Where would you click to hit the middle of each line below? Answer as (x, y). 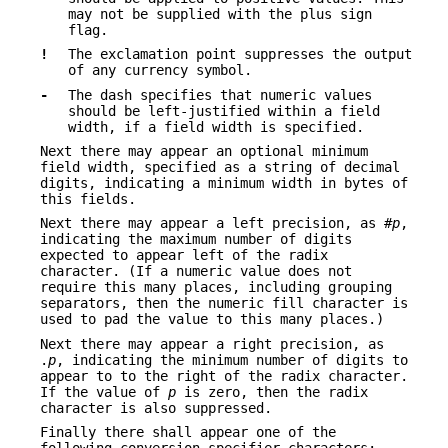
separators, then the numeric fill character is (224, 303)
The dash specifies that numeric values (220, 94)
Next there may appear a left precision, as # (216, 223)
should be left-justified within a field (224, 110)
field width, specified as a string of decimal (220, 167)
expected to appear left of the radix (184, 255)
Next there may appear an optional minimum (204, 151)
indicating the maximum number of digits (196, 239)
